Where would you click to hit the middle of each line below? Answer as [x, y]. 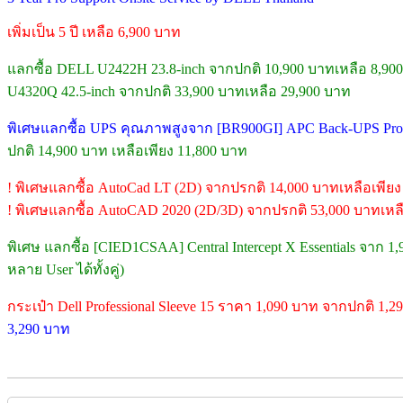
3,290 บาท [39, 329]
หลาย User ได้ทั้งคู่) [66, 270]
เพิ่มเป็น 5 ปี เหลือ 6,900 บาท [94, 32]
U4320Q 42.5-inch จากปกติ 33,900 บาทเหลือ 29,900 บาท [179, 92]
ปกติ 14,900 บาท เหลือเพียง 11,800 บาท [127, 151]
